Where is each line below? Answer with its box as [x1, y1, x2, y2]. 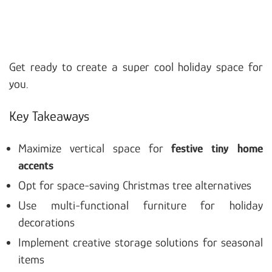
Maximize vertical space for [18, 141, 172, 155]
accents [18, 158, 53, 172]
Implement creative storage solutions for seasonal [18, 235, 263, 249]
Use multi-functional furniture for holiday [18, 198, 263, 212]
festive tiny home [171, 141, 263, 155]
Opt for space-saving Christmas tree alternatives [18, 178, 251, 192]
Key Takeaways [9, 107, 89, 124]
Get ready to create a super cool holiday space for [9, 59, 263, 73]
